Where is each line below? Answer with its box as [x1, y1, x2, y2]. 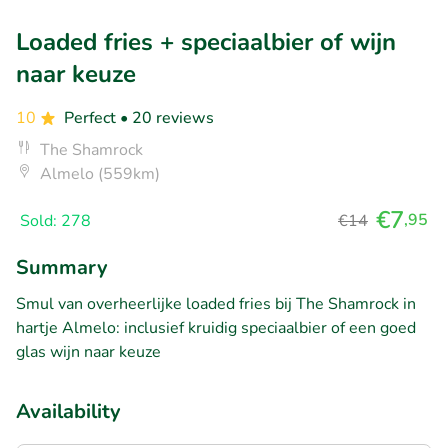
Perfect [64, 106, 120, 129]
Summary [16, 253, 108, 281]
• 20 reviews [120, 106, 214, 129]
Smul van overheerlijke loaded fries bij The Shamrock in [16, 292, 416, 315]
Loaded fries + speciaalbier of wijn [16, 25, 396, 58]
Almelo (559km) [40, 162, 160, 185]
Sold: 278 [20, 209, 91, 232]
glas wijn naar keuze [16, 340, 161, 363]
